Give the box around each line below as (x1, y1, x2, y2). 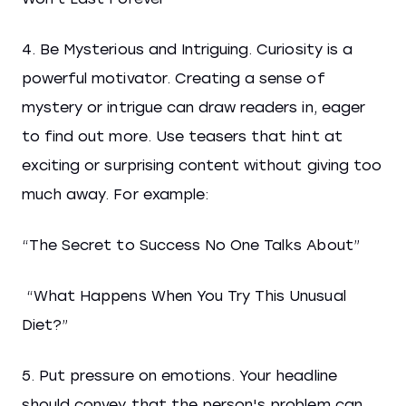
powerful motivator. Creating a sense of (22, 70, 325, 87)
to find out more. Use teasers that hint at (22, 128, 343, 145)
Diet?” (22, 316, 69, 333)
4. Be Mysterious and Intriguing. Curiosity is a (22, 41, 353, 58)
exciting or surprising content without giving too (22, 157, 382, 174)
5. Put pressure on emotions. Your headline (22, 367, 337, 384)
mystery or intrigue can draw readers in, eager (22, 99, 365, 116)
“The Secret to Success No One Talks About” (22, 237, 360, 254)
